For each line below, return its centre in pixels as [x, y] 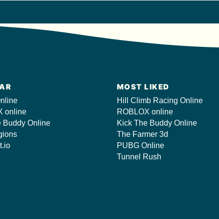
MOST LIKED [143, 87]
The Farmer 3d [142, 134]
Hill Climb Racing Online [160, 100]
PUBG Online [140, 145]
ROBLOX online [145, 112]
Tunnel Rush [139, 157]
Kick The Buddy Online [157, 123]
